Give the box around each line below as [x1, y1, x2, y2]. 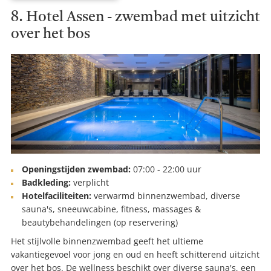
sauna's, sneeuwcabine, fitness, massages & [22, 203, 201, 215]
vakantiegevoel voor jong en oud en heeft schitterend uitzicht [11, 249, 260, 261]
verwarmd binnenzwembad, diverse [91, 190, 240, 202]
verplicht [71, 177, 109, 189]
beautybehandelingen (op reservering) [22, 217, 178, 229]
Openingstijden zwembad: [22, 163, 131, 175]
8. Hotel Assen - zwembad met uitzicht [11, 10, 260, 25]
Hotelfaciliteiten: [22, 190, 91, 202]
